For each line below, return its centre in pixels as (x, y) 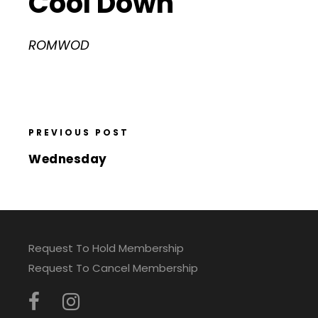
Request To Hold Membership (106, 248)
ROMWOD (59, 45)
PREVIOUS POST (79, 132)
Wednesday (68, 159)
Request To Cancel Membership (113, 268)
